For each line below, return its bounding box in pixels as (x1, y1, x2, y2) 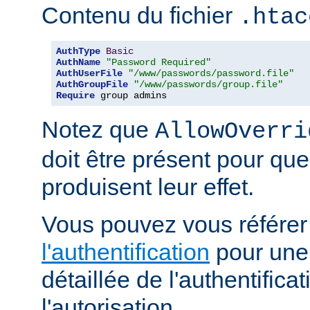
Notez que (42, 116, 155, 143)
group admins (95, 90, 167, 102)
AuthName (56, 57, 100, 69)
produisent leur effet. (42, 174, 254, 201)
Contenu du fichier (42, 2, 239, 29)
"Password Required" (106, 57, 211, 69)
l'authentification (42, 239, 210, 266)
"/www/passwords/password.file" (128, 68, 294, 80)
